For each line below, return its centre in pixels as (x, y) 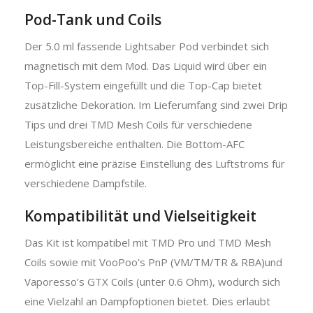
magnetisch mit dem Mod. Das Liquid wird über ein (146, 65)
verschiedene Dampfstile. (86, 183)
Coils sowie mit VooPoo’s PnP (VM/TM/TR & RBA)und (153, 262)
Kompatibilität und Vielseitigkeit (140, 216)
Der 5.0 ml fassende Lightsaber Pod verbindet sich (147, 46)
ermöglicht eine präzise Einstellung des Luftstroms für (155, 163)
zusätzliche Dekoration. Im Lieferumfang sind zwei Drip (156, 104)
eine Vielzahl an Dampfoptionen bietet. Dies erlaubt (147, 301)
